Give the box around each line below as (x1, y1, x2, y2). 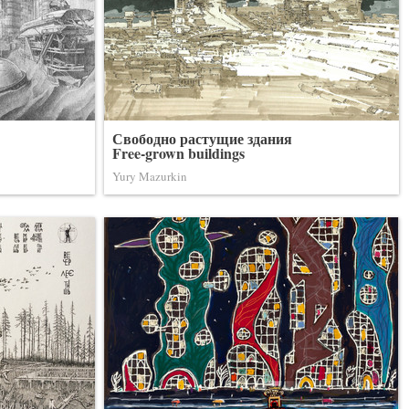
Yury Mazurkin (112, 168, 187, 184)
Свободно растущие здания (112, 128, 292, 149)
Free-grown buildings (112, 142, 245, 163)
